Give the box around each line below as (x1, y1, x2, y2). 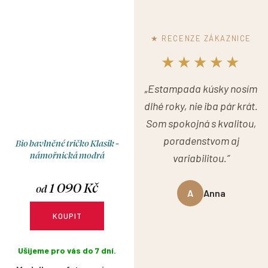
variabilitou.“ (172, 151, 230, 165)
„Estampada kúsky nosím (145, 82, 257, 96)
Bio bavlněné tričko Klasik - (15, 137, 119, 150)
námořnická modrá (29, 149, 105, 162)
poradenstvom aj (163, 134, 239, 148)
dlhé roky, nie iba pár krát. (144, 99, 258, 113)
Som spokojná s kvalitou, (145, 117, 257, 130)
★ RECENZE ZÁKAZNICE (151, 33, 251, 44)
